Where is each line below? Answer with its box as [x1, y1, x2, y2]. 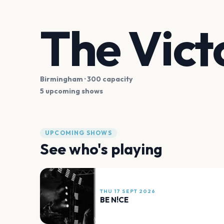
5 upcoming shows [40, 86, 103, 96]
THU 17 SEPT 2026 [100, 187, 155, 194]
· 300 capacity [83, 74, 132, 84]
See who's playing [40, 139, 162, 159]
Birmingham [40, 74, 83, 84]
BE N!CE [100, 194, 128, 204]
